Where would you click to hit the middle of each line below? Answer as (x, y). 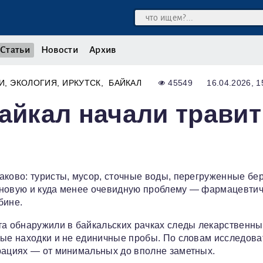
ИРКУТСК (82, 83)
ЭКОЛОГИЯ (33, 83)
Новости (60, 50)
